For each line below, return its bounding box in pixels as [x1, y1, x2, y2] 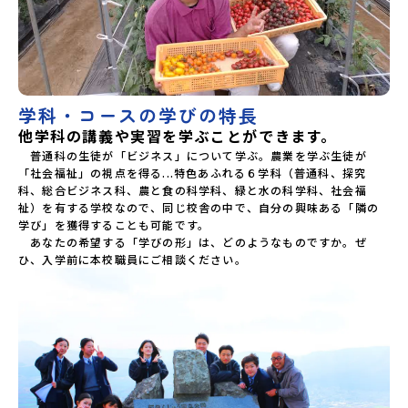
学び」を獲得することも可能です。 [18, 216, 210, 232]
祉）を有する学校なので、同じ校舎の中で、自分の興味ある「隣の [18, 199, 380, 215]
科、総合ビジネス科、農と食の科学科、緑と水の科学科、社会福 [18, 181, 367, 198]
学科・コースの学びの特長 [18, 101, 259, 128]
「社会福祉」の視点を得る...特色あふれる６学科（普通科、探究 [18, 164, 367, 180]
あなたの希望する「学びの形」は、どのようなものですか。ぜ [18, 233, 367, 250]
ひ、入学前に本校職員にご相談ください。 [18, 250, 247, 267]
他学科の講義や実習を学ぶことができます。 [18, 124, 337, 147]
